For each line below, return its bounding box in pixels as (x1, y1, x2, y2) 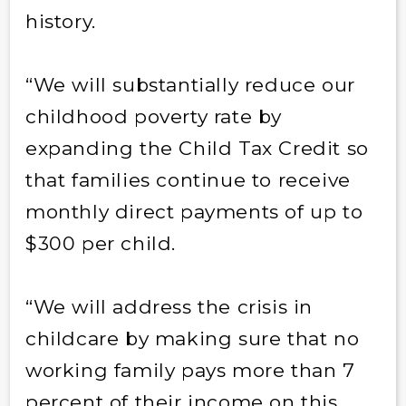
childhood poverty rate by (24, 104, 282, 128)
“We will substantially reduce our (24, 72, 355, 96)
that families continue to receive (24, 168, 351, 191)
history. (24, 9, 96, 33)
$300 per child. (24, 231, 176, 255)
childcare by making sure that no (24, 326, 360, 350)
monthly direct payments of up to (24, 199, 363, 223)
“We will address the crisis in (24, 295, 313, 318)
